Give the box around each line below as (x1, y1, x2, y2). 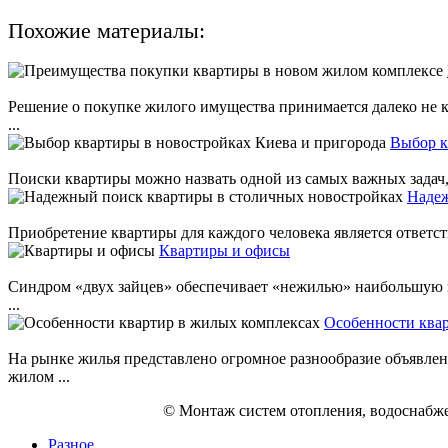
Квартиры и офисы (159, 241, 290, 259)
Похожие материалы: (8, 17, 205, 43)
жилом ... (8, 367, 70, 385)
